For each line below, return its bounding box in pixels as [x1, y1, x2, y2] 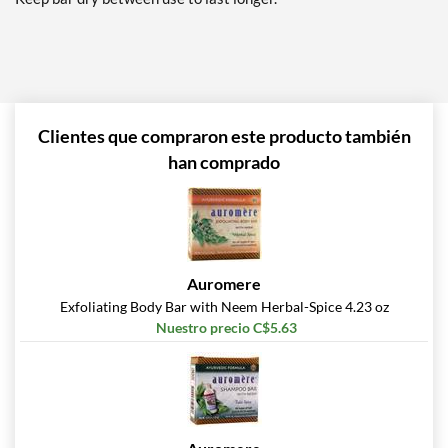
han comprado [168, 151, 280, 174]
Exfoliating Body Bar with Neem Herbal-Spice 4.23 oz [59, 298, 389, 316]
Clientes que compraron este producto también [37, 125, 411, 148]
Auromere [187, 274, 261, 294]
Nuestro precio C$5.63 [156, 319, 297, 337]
